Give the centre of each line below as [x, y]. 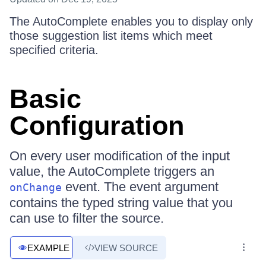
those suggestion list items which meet [111, 36]
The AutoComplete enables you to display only [131, 21]
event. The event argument [140, 187]
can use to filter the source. [87, 218]
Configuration [97, 126]
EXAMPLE [48, 248]
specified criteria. [54, 50]
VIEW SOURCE [126, 248]
